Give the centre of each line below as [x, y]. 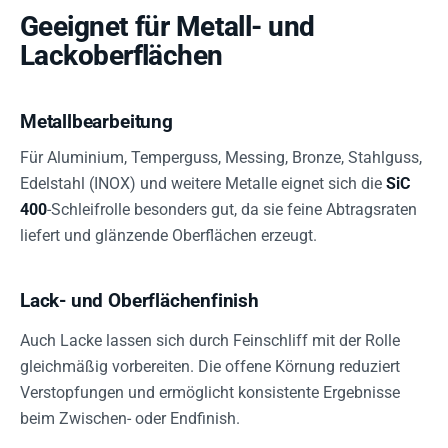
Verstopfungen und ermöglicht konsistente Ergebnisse [210, 392]
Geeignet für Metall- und [167, 26]
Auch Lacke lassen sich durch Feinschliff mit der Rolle [210, 340]
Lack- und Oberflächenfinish [139, 300]
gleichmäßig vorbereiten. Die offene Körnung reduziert [210, 366]
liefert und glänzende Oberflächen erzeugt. [168, 235]
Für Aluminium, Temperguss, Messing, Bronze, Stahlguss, [221, 157]
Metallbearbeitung [96, 121]
